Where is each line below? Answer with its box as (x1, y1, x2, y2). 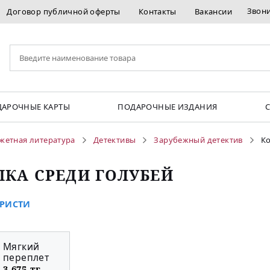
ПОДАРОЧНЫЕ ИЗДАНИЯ (118, 101, 218, 113)
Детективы (93, 134, 136, 146)
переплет (3, 251, 49, 265)
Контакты (138, 6, 177, 17)
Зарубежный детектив (154, 134, 243, 146)
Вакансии (194, 6, 233, 17)
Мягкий (3, 240, 40, 254)
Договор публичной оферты (7, 6, 121, 17)
